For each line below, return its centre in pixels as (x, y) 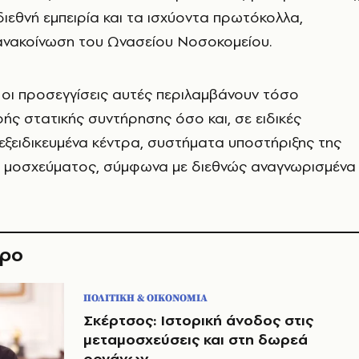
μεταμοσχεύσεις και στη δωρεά (196, 339)
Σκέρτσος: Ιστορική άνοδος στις (198, 320)
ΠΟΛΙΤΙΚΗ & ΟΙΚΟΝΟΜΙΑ (145, 298)
